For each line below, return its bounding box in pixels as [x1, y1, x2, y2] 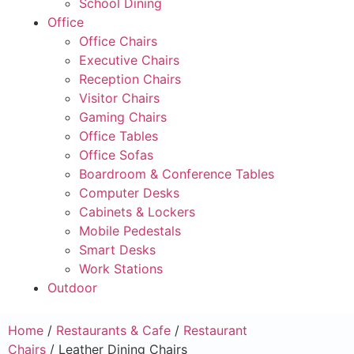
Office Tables [79, 128, 158, 144]
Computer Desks [79, 185, 179, 201]
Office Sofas [79, 147, 153, 163]
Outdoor [47, 280, 97, 296]
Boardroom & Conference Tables [79, 166, 274, 182]
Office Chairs [79, 33, 157, 49]
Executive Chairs [79, 52, 179, 68]
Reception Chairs [79, 71, 181, 87]
